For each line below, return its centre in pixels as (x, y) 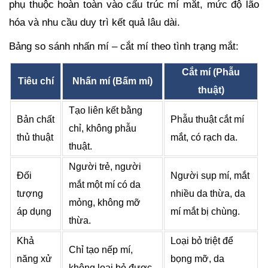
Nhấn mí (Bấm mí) (112, 81)
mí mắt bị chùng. (205, 211)
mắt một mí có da (105, 184)
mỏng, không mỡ (105, 202)
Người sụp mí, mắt (210, 175)
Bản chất (36, 119)
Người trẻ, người (105, 166)
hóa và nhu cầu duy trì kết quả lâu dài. (95, 22)
